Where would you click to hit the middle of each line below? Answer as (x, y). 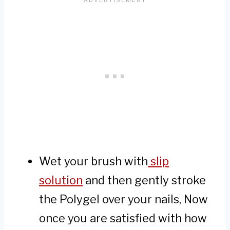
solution (61, 180)
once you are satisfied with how (123, 218)
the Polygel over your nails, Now (123, 199)
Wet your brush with (93, 161)
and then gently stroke (144, 180)
